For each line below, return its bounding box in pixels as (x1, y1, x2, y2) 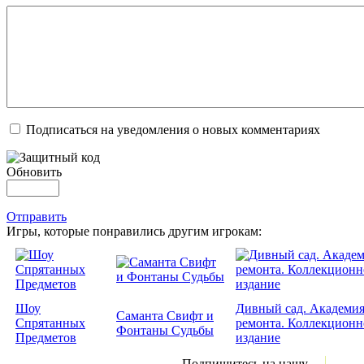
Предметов (15, 331, 76, 345)
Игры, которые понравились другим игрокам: (6, 224, 262, 239)
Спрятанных (15, 316, 85, 331)
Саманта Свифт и (116, 309, 214, 323)
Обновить (6, 165, 62, 180)
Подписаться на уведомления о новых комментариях (26, 123, 320, 137)
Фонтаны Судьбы (116, 323, 214, 338)
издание (236, 331, 280, 345)
